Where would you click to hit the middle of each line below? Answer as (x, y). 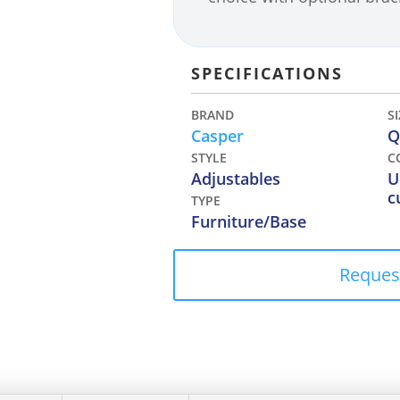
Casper (218, 136)
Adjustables (236, 179)
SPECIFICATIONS (267, 73)
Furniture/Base (249, 221)
